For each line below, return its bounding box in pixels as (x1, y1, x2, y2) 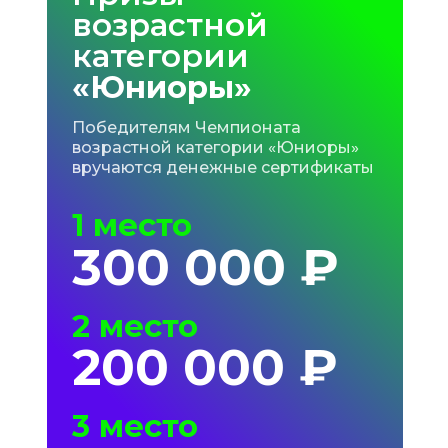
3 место (71, 407, 198, 445)
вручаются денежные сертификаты (71, 158, 374, 177)
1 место (71, 206, 192, 244)
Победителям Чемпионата (71, 118, 301, 137)
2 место (71, 307, 198, 345)
